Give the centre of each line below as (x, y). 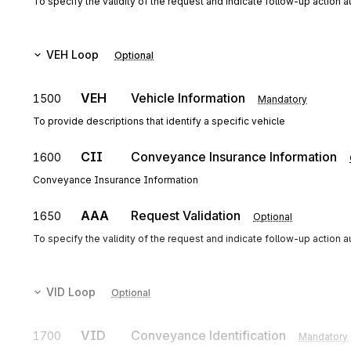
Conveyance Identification (208, 335)
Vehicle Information (188, 98)
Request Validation (186, 215)
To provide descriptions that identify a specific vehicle (159, 121)
